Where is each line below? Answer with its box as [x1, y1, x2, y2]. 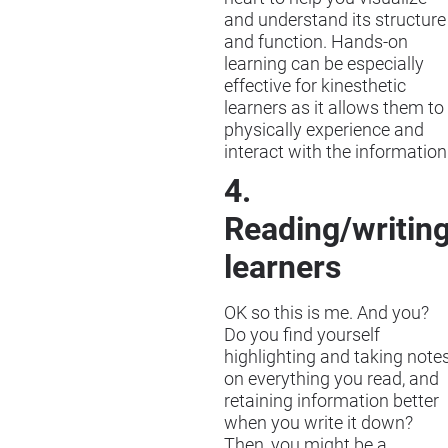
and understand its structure [224, 10, 446, 31]
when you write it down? [224, 413, 413, 434]
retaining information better [224, 391, 439, 412]
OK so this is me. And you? [224, 303, 429, 324]
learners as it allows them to [224, 98, 444, 119]
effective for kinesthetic [224, 76, 406, 97]
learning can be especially [224, 54, 424, 75]
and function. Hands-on [224, 32, 408, 53]
